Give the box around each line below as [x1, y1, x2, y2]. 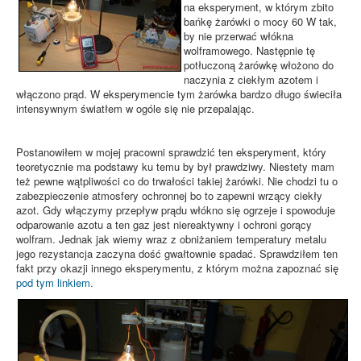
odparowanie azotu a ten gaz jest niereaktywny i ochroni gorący [16, 216, 312, 232]
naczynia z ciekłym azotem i [184, 71, 318, 87]
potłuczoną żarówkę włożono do [184, 56, 334, 73]
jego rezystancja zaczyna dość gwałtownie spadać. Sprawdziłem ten [16, 245, 338, 261]
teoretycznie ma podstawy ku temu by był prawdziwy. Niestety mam [16, 158, 334, 174]
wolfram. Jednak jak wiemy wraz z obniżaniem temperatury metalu [16, 230, 326, 247]
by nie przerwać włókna [184, 27, 293, 44]
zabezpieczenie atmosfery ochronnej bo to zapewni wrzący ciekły [16, 187, 322, 203]
